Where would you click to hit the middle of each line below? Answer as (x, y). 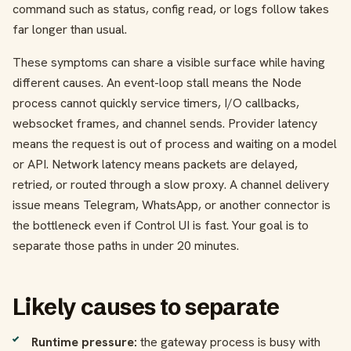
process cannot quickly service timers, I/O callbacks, (156, 103)
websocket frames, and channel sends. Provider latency (165, 123)
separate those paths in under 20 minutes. (126, 246)
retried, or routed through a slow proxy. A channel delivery (171, 185)
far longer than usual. (70, 29)
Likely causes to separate (146, 307)
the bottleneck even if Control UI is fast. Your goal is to (161, 225)
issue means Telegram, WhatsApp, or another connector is (172, 205)
